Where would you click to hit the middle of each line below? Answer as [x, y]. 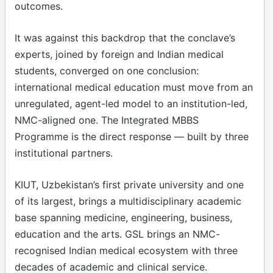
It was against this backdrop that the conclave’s [125, 37]
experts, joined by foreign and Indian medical [119, 54]
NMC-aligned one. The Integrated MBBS [107, 120]
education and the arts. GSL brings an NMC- [117, 234]
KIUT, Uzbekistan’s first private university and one [129, 184]
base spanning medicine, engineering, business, [123, 217]
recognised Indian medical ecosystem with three [126, 250]
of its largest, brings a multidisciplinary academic [128, 201]
